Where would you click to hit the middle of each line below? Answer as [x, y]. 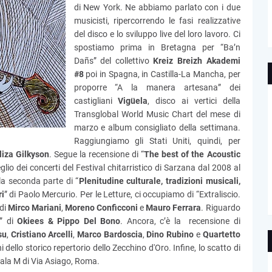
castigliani [96, 101]
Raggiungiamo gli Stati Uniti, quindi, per [157, 141]
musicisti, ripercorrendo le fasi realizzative [157, 21]
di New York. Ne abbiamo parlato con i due [157, 7]
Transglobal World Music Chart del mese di [157, 114]
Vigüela [133, 101]
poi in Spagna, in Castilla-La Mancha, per [162, 74]
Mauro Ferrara [174, 208]
